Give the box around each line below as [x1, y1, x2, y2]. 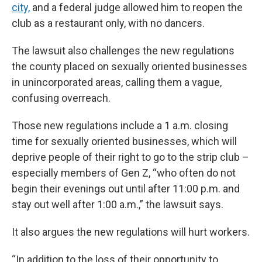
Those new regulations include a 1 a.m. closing [12, 119, 228, 132]
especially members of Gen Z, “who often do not [12, 167, 236, 179]
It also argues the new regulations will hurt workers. [12, 226, 250, 238]
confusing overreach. [12, 92, 111, 104]
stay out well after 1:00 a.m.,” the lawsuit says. [12, 198, 223, 211]
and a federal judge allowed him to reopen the [30, 1, 243, 13]
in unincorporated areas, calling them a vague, [12, 76, 222, 88]
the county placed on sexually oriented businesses [12, 60, 247, 73]
